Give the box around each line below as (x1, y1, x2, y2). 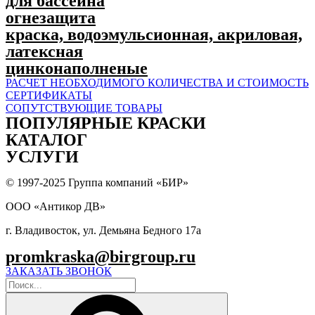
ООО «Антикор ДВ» (6, 200, 105, 212)
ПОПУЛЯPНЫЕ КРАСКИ (6, 113, 206, 132)
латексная (6, 41, 83, 60)
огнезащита (6, 8, 96, 27)
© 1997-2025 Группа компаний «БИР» (6, 176, 188, 188)
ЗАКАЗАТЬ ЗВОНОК (6, 264, 112, 277)
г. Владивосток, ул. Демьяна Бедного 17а (6, 224, 201, 236)
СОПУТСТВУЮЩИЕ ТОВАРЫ (6, 101, 162, 114)
